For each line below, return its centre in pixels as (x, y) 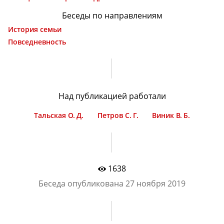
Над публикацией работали (112, 96)
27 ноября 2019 (155, 183)
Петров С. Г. (118, 116)
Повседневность (37, 42)
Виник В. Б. (171, 116)
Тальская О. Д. (59, 116)
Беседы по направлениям (112, 16)
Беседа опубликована (82, 183)
